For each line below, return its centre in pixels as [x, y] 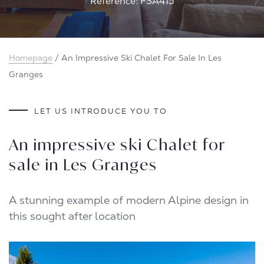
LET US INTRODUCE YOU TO [101, 111]
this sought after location [72, 216]
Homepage [31, 58]
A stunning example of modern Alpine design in [129, 200]
